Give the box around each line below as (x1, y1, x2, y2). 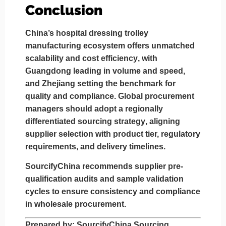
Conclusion (25, 2, 102, 19)
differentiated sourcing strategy (25, 117, 145, 126)
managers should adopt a (25, 104, 125, 113)
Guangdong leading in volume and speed (25, 66, 183, 75)
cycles (25, 187, 50, 196)
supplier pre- (135, 161, 183, 171)
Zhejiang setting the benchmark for (42, 79, 176, 88)
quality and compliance (25, 91, 114, 100)
